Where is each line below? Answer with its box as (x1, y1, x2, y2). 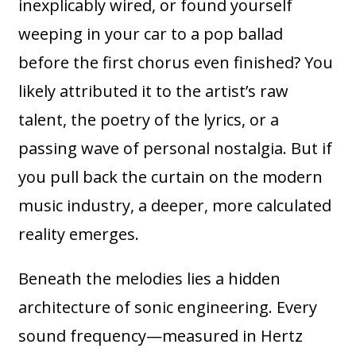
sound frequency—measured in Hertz (18, 325, 304, 347)
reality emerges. (18, 223, 140, 246)
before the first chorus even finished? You (18, 52, 334, 74)
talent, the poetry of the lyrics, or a (18, 109, 280, 131)
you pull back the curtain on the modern (18, 166, 323, 188)
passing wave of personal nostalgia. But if (18, 137, 333, 160)
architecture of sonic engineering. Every (18, 296, 318, 319)
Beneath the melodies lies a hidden (18, 268, 281, 290)
